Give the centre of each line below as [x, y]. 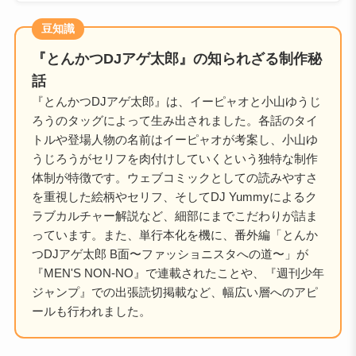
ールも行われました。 [91, 311]
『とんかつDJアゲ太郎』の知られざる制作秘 [176, 58]
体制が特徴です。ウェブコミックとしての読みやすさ [174, 177]
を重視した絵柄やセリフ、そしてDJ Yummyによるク [174, 196]
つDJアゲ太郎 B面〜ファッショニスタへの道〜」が [170, 253]
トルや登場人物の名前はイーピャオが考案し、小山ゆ [174, 139]
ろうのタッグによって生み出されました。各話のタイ [174, 120]
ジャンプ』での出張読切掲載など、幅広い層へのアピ [174, 292]
